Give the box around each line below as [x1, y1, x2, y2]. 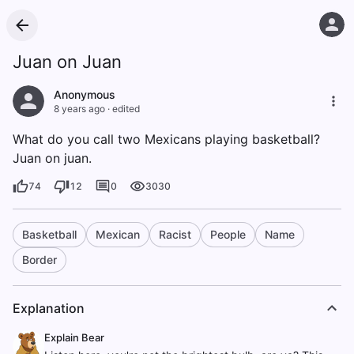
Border [22, 253, 57, 266]
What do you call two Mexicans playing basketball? [13, 131, 320, 147]
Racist [159, 228, 191, 241]
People [210, 228, 246, 241]
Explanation [13, 300, 85, 316]
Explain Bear [44, 331, 104, 344]
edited [112, 103, 140, 115]
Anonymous [54, 88, 115, 101]
